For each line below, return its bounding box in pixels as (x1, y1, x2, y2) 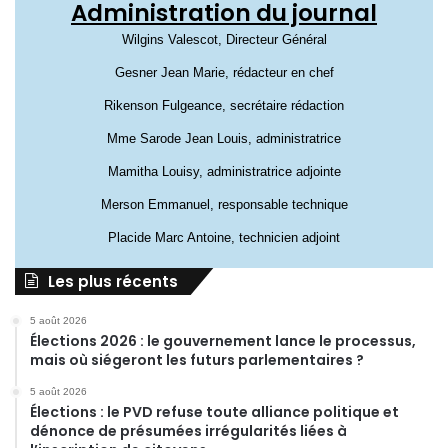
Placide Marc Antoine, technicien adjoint (108, 229, 340, 245)
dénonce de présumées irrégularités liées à (30, 420, 347, 441)
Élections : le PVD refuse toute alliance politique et (30, 401, 399, 422)
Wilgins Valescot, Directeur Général (121, 31, 327, 47)
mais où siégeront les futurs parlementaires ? (30, 349, 364, 370)
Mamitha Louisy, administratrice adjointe (107, 163, 341, 179)
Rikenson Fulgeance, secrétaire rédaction (104, 97, 344, 113)
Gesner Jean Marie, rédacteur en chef (114, 64, 334, 80)
